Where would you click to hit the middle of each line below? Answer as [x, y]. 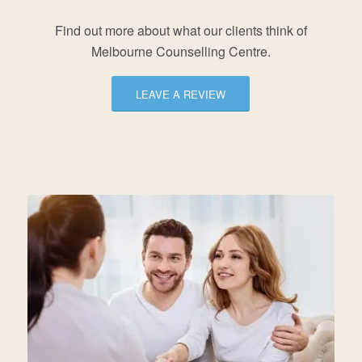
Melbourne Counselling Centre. [181, 52]
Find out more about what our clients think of [181, 31]
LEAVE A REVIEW [181, 94]
